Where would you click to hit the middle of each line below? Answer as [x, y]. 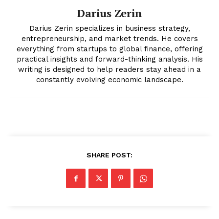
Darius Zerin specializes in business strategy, [109, 29]
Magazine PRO [109, 86]
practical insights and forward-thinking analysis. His [109, 59]
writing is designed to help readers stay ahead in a [109, 70]
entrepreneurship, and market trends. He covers [109, 39]
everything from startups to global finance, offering [109, 49]
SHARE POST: [109, 155]
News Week [109, 74]
